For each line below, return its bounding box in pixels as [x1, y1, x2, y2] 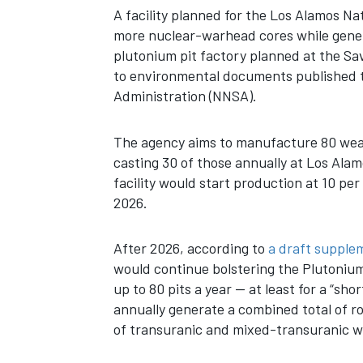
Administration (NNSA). [113, 87, 257, 105]
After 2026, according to [113, 239, 268, 257]
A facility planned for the [113, 6, 267, 23]
